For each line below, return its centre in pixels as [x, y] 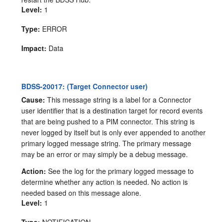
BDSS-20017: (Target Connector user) [85, 86]
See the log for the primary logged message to [120, 171]
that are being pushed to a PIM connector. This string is [108, 122]
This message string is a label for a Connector [118, 100]
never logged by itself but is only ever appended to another [114, 133]
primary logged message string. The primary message [107, 143]
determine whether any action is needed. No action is [105, 182]
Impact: [34, 48]
